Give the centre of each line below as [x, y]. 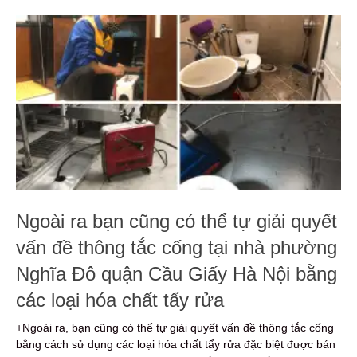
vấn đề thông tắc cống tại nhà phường [177, 248]
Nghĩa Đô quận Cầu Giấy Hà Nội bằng [177, 274]
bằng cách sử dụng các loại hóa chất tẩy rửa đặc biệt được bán [176, 345]
